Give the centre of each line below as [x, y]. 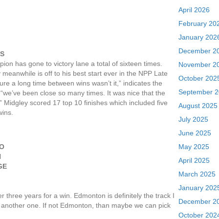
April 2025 [194, 160]
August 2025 [198, 106]
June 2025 [195, 133]
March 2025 [197, 174]
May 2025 [194, 147]
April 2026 [194, 10]
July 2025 [194, 119]
